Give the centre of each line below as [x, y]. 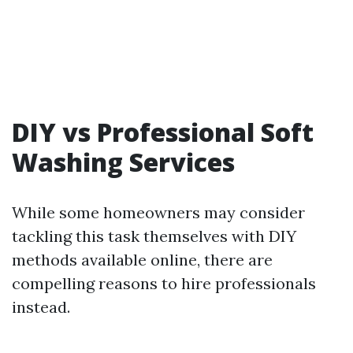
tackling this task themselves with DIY [154, 236]
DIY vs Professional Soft [163, 132]
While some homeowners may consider [158, 213]
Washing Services [123, 162]
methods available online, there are [142, 260]
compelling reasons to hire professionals [164, 284]
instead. [41, 307]
